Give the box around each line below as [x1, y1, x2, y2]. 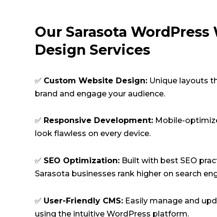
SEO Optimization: [44, 156, 120, 166]
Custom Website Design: [44, 76, 147, 85]
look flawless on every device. [35, 129, 151, 139]
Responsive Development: [44, 116, 153, 125]
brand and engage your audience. [35, 89, 165, 98]
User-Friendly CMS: [44, 196, 123, 206]
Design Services [35, 41, 150, 59]
